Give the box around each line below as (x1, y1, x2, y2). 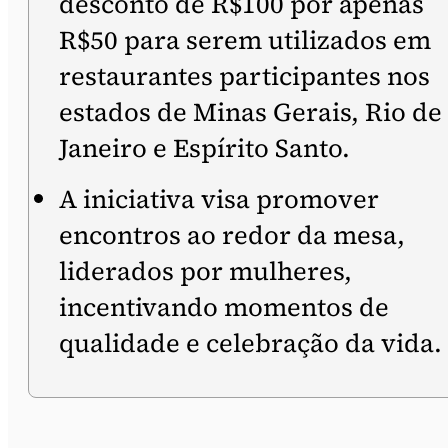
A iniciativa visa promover (59, 181, 379, 217)
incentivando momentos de (59, 289, 389, 325)
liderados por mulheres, (59, 253, 352, 289)
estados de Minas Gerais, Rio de (59, 94, 442, 130)
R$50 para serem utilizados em (59, 22, 431, 58)
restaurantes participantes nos (59, 58, 430, 94)
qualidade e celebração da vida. (59, 325, 442, 361)
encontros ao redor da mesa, (59, 217, 405, 253)
